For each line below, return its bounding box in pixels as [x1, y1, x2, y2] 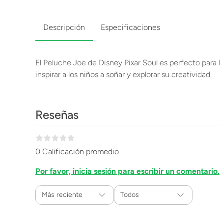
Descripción [43, 23, 85, 32]
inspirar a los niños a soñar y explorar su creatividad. [35, 70, 212, 79]
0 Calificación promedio [35, 147, 119, 156]
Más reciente [42, 191, 82, 199]
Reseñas [35, 108, 79, 122]
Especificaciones [101, 23, 160, 32]
